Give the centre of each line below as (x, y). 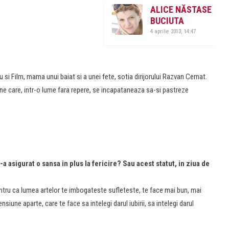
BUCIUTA (167, 21)
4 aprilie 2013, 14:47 (173, 31)
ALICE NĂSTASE (181, 9)
